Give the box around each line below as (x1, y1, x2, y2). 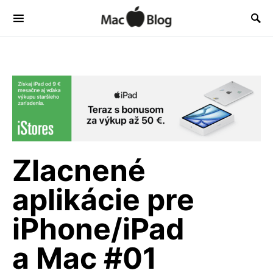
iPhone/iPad (12, 211, 185, 247)
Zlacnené (12, 152, 146, 189)
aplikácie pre (12, 182, 194, 218)
